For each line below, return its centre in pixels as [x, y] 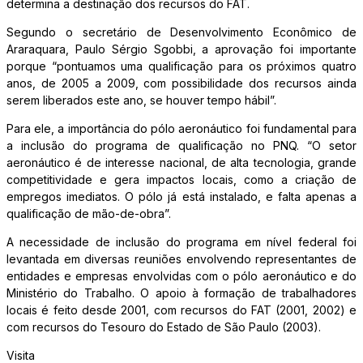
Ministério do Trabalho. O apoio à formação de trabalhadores [181, 293]
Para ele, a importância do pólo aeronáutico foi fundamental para [181, 129]
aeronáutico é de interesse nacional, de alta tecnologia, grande [181, 163]
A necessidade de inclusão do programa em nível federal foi [181, 242]
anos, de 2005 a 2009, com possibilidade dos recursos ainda [181, 83]
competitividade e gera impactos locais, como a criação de [181, 180]
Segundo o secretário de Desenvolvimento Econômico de [181, 32]
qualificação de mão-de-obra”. [89, 214]
